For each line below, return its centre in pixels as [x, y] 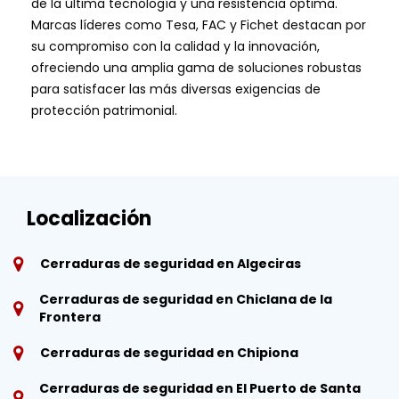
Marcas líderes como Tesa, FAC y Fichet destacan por [199, 24]
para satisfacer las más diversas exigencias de [176, 89]
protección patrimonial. [104, 110]
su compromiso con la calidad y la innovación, [175, 46]
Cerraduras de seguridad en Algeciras [171, 263]
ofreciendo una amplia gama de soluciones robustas [196, 67]
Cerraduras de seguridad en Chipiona [169, 352]
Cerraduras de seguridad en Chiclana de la [185, 299]
